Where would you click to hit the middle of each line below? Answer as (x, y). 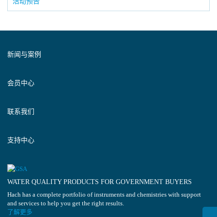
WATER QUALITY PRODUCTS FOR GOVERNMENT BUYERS (100, 182)
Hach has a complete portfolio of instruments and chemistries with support (104, 194)
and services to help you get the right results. (66, 203)
